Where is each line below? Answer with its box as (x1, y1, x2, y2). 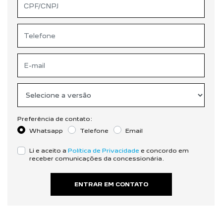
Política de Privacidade (68, 146, 139, 154)
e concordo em (139, 146, 189, 154)
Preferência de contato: (17, 114, 92, 122)
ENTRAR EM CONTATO (74, 180, 148, 188)
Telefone (80, 126, 109, 134)
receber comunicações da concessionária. (29, 154, 164, 162)
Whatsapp (29, 126, 63, 134)
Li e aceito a (29, 146, 68, 154)
